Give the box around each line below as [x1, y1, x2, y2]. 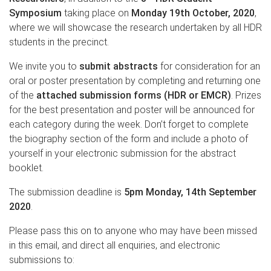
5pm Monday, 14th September [124, 186, 256, 198]
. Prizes [231, 89, 261, 101]
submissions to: [9, 253, 77, 266]
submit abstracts [79, 60, 158, 72]
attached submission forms [36, 89, 162, 101]
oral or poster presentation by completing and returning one [9, 74, 261, 87]
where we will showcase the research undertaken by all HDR [9, 21, 262, 33]
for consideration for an [158, 60, 260, 72]
